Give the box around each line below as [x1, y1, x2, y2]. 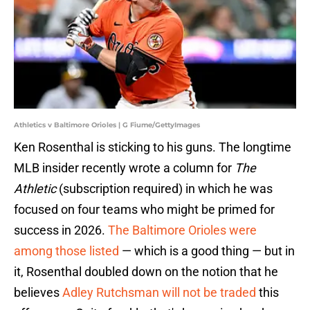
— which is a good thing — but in [119, 244, 295, 259]
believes [14, 285, 62, 300]
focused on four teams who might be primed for [14, 202, 275, 217]
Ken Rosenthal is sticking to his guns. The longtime [14, 140, 291, 155]
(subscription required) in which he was [56, 181, 273, 197]
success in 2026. [14, 223, 108, 238]
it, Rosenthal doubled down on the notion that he [14, 264, 278, 280]
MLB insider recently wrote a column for [14, 161, 235, 176]
